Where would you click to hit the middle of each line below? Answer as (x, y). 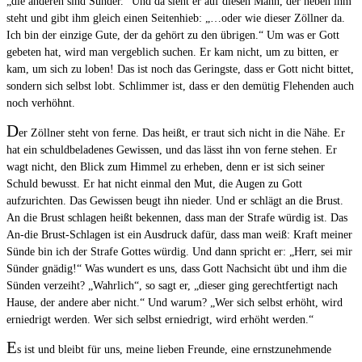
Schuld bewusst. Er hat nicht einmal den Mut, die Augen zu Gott (154, 184)
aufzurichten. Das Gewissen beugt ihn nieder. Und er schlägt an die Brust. (175, 201)
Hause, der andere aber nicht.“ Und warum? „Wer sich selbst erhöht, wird (175, 303)
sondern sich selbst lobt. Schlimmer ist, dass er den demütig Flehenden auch (180, 86)
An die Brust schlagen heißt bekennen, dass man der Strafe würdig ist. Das (177, 218)
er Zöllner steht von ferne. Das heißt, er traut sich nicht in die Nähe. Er (182, 133)
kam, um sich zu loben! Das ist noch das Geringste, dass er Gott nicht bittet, (180, 69)
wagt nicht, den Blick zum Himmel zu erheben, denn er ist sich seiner (166, 167)
